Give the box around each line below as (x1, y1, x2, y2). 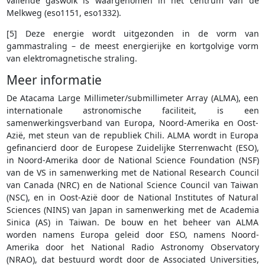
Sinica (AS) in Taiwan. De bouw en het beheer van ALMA (6, 216, 259, 228)
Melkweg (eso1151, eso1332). (6, 7, 121, 19)
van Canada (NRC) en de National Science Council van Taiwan (6, 179, 259, 191)
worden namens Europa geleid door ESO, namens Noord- (6, 229, 259, 241)
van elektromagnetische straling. (6, 53, 137, 64)
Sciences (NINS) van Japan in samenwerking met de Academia (6, 204, 259, 216)
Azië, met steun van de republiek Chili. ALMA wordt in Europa (6, 130, 259, 141)
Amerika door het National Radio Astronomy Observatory (6, 241, 259, 253)
